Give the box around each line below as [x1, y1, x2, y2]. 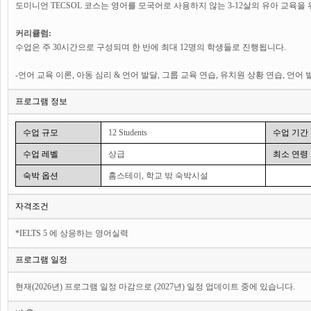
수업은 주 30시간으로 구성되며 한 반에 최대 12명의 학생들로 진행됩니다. [15, 42, 286, 52]
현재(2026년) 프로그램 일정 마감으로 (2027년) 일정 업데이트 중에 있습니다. [15, 282, 295, 292]
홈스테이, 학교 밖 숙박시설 [108, 171, 208, 180]
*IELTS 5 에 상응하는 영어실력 [15, 228, 128, 238]
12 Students [108, 128, 147, 137]
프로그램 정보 [15, 96, 67, 106]
